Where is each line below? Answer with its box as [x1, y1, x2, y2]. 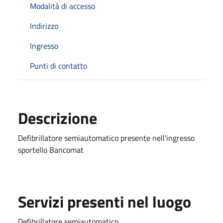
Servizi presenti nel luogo [18, 189, 191, 214]
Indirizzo [30, 19, 58, 32]
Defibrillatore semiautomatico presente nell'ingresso [18, 131, 195, 144]
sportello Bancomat [18, 143, 84, 156]
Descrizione [18, 106, 97, 130]
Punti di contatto [30, 59, 87, 72]
